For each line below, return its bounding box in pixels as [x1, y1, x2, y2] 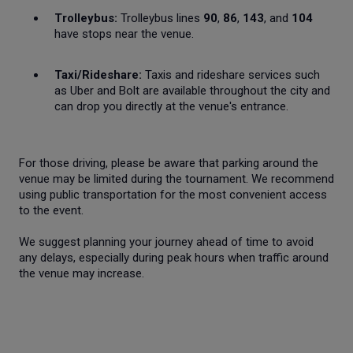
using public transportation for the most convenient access [19, 187, 327, 202]
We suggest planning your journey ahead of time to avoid [19, 234, 314, 249]
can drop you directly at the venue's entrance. [54, 98, 288, 113]
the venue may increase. [19, 266, 144, 281]
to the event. [19, 203, 84, 217]
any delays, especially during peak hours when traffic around [19, 250, 329, 265]
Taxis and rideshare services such [142, 67, 320, 82]
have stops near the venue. [54, 26, 194, 41]
